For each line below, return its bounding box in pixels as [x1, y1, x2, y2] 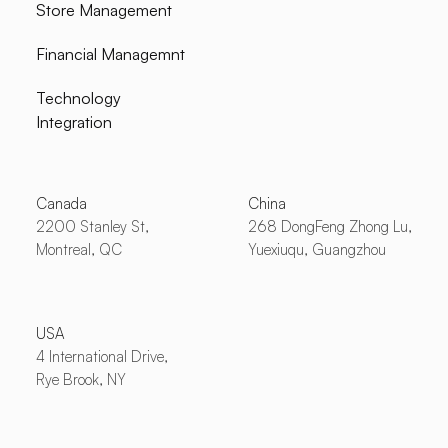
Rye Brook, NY [35, 370, 126, 390]
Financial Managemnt [35, 44, 185, 65]
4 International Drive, [35, 347, 168, 367]
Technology [35, 88, 121, 109]
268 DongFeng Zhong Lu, [248, 217, 412, 237]
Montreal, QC [35, 240, 122, 260]
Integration [35, 112, 112, 133]
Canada [35, 194, 87, 214]
